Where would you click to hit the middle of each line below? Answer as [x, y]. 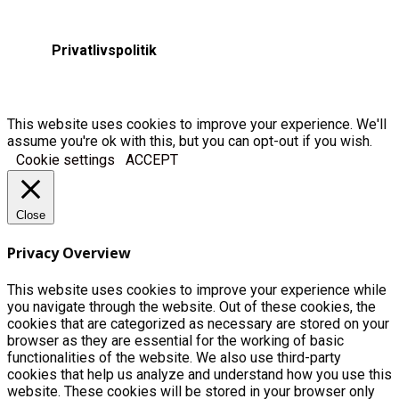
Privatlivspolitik [104, 50]
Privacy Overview [69, 253]
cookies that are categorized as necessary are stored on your [198, 324]
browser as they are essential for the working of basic [175, 341]
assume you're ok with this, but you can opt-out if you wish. [190, 141]
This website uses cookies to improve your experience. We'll [197, 124]
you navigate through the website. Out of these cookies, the [191, 307]
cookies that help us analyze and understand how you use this [199, 375]
